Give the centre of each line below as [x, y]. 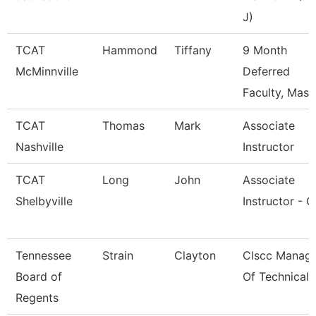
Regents [37, 298]
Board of [39, 276]
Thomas [123, 126]
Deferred [266, 71]
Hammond [130, 50]
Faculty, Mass [279, 92]
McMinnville [47, 71]
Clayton [195, 255]
